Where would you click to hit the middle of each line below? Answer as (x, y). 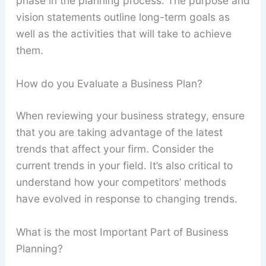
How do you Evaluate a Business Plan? (109, 83)
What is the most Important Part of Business (122, 232)
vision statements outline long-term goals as (123, 17)
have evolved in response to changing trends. (126, 198)
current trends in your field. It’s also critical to (124, 165)
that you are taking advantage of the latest (119, 132)
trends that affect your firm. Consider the (115, 148)
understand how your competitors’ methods (121, 182)
